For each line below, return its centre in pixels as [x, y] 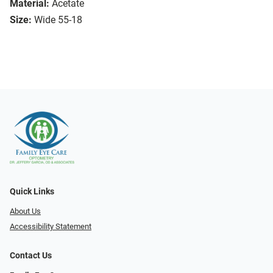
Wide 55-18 [58, 20]
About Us [25, 211]
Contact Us [31, 255]
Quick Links [32, 192]
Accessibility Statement [51, 226]
